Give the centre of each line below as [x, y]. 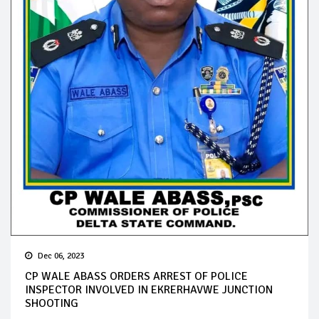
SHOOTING [52, 304]
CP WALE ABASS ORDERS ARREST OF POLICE [136, 277]
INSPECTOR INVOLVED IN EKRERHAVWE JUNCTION [149, 290]
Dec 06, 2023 [61, 256]
